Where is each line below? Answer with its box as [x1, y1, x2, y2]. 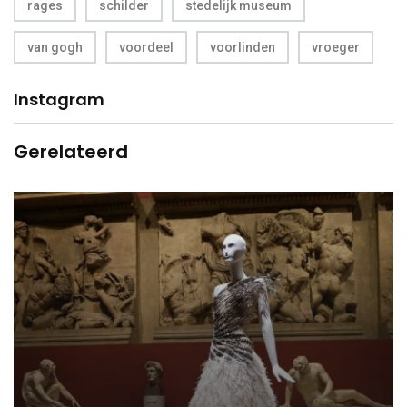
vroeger [312, 39, 360, 55]
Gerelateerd [14, 138, 128, 164]
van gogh [27, 39, 83, 55]
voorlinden [210, 39, 275, 55]
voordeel [119, 39, 174, 55]
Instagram [14, 87, 104, 111]
